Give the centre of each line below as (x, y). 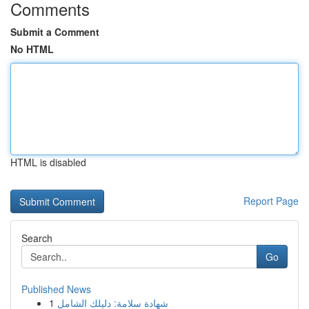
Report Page (271, 201)
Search (37, 238)
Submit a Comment (55, 32)
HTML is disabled (48, 162)
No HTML (32, 49)
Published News (56, 289)
